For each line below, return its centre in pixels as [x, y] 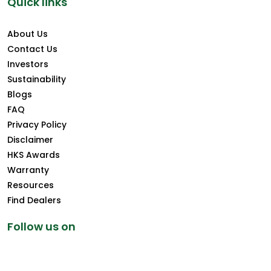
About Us [28, 34]
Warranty [28, 170]
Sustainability [37, 80]
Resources [31, 185]
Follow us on [41, 227]
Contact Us [32, 49]
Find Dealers [34, 201]
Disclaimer [30, 140]
